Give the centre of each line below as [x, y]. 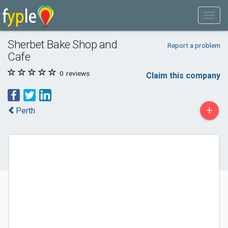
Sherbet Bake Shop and [63, 44]
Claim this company [183, 76]
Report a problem [194, 45]
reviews [77, 73]
